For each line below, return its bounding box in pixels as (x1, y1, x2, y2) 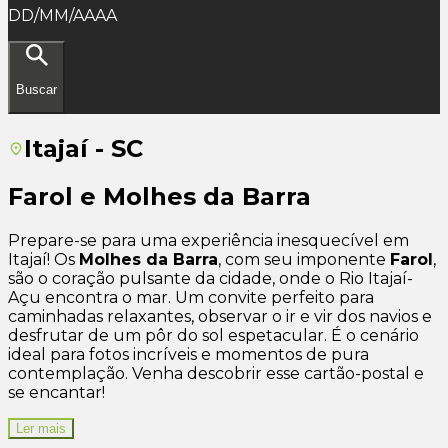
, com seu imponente (218, 250, 390, 270)
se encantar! (8, 383, 105, 403)
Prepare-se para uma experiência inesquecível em (8, 231, 409, 251)
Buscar (16, 82, 57, 98)
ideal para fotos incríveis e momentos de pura (8, 345, 369, 365)
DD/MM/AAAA (8, 6, 117, 25)
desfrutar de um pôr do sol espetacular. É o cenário (8, 326, 419, 346)
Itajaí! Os (8, 250, 79, 270)
